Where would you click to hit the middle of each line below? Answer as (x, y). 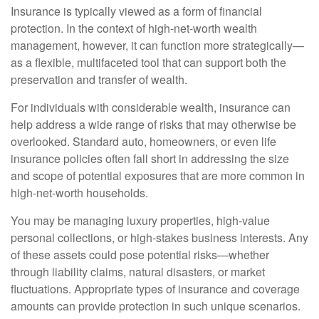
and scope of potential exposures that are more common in (158, 176)
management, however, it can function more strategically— (157, 45)
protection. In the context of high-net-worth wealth (134, 28)
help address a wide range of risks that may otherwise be (153, 124)
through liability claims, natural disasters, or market (138, 272)
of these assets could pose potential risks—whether (140, 255)
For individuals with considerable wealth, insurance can (151, 107)
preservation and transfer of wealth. (99, 79)
